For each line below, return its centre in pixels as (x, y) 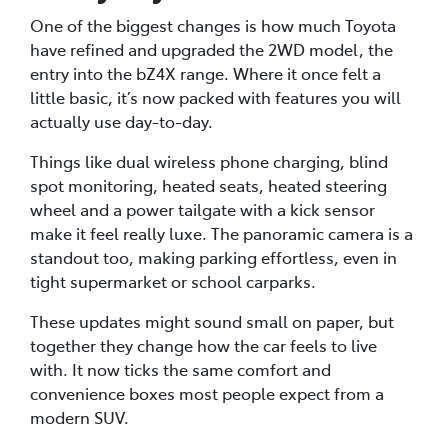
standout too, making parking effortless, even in (213, 256)
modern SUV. (79, 416)
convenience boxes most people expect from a (207, 392)
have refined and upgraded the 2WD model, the (211, 48)
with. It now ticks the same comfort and (180, 368)
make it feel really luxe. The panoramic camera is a (221, 232)
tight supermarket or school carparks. (173, 280)
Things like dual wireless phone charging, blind (209, 160)
